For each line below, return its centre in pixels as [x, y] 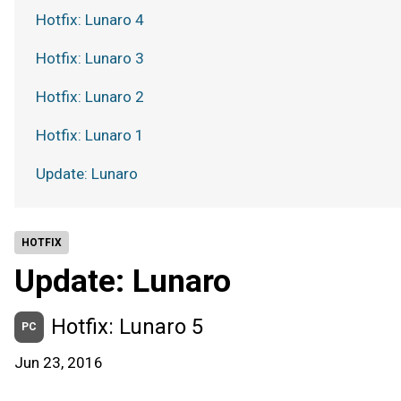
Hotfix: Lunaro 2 [90, 97]
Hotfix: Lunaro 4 [90, 20]
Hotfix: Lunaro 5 [127, 327]
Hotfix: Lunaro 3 [90, 58]
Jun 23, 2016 [59, 363]
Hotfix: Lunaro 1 [90, 135]
